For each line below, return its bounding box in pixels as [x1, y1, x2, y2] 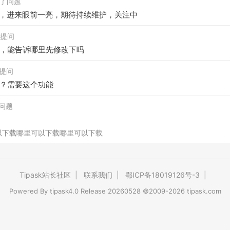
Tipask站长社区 [20, 170, 71, 179]
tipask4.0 [49, 187, 79, 195]
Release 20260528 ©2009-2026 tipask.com [78, 187, 221, 195]
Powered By [9, 187, 50, 195]
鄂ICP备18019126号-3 [125, 170, 200, 179]
